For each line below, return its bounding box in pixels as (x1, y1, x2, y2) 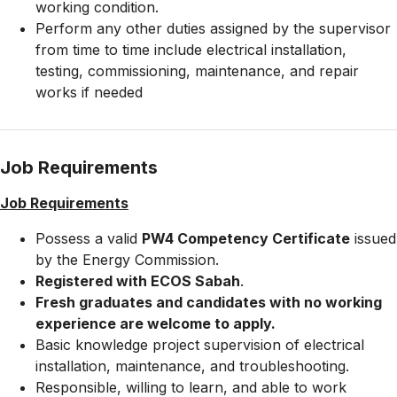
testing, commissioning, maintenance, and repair (35, 62, 359, 80)
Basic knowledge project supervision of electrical (35, 336, 364, 354)
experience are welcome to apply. (35, 315, 276, 332)
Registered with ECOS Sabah (35, 272, 240, 290)
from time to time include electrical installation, (35, 41, 346, 58)
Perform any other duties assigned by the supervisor (35, 19, 391, 37)
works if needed (35, 83, 147, 101)
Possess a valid (35, 230, 142, 247)
